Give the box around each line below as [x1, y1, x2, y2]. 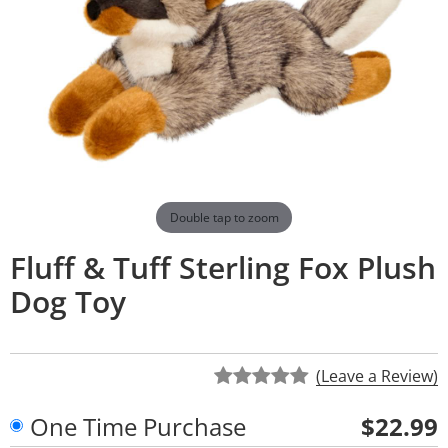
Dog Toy [10, 280, 126, 322]
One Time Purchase [30, 409, 246, 443]
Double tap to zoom [169, 208, 279, 226]
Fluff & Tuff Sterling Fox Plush [10, 246, 436, 288]
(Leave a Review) [316, 364, 438, 387]
